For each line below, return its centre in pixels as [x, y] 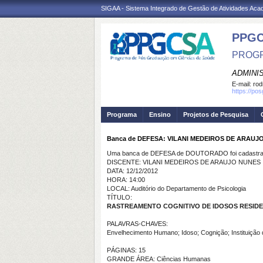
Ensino [160, 114]
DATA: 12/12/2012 [132, 171]
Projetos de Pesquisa [216, 114]
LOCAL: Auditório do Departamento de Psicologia [176, 188]
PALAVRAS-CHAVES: [137, 224]
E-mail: [242, 84]
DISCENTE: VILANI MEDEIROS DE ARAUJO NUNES [184, 162]
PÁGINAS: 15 [126, 250]
